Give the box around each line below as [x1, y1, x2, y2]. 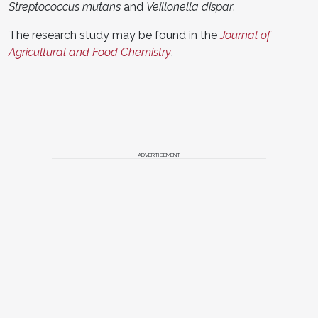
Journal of [220, 28, 270, 42]
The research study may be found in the [9, 28, 220, 42]
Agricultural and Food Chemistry [9, 45, 171, 59]
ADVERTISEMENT [138, 150, 180, 158]
